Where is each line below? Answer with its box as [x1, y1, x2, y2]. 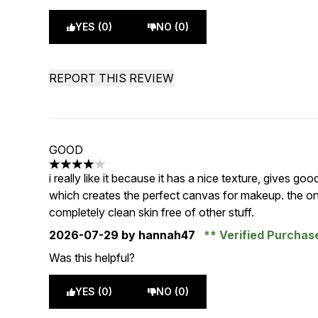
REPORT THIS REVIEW [49, 71, 175, 85]
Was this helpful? [49, 251, 136, 265]
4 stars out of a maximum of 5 [48, 164, 203, 179]
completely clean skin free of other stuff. [49, 205, 255, 219]
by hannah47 [119, 228, 199, 242]
